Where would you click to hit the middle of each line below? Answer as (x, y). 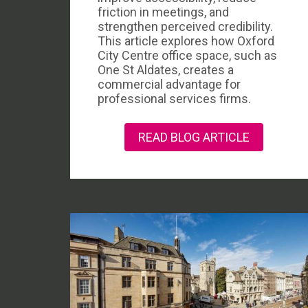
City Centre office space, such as (187, 55)
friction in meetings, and (163, 12)
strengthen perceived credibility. (185, 26)
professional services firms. (174, 99)
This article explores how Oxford (186, 41)
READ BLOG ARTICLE (194, 137)
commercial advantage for (169, 84)
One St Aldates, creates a (166, 70)
